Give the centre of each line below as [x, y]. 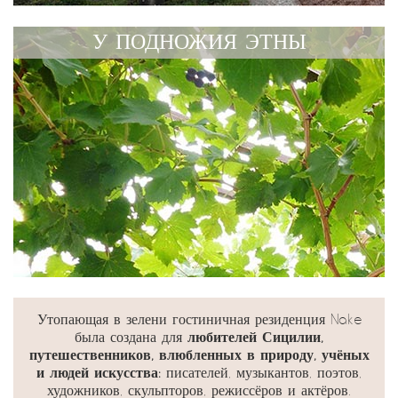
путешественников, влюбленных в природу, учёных [199, 355]
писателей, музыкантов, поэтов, [264, 373]
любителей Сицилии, [255, 337]
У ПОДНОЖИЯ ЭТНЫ [199, 42]
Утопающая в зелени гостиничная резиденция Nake [199, 319]
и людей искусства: [101, 373]
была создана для [131, 337]
